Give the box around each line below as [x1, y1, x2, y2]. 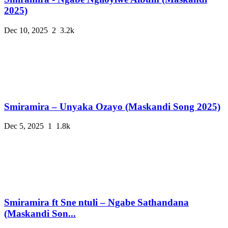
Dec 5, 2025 [4, 122, 44, 131]
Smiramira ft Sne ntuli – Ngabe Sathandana [4, 197, 189, 208]
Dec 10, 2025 [4, 25, 48, 35]
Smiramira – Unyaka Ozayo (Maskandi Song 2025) [4, 101, 220, 112]
